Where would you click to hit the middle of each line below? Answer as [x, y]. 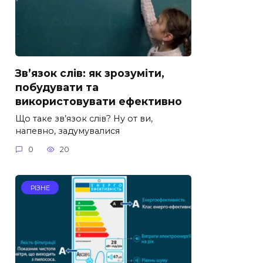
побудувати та [57, 87]
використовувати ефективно [99, 101]
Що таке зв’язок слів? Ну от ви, [84, 118]
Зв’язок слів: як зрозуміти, [90, 73]
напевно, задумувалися [68, 131]
